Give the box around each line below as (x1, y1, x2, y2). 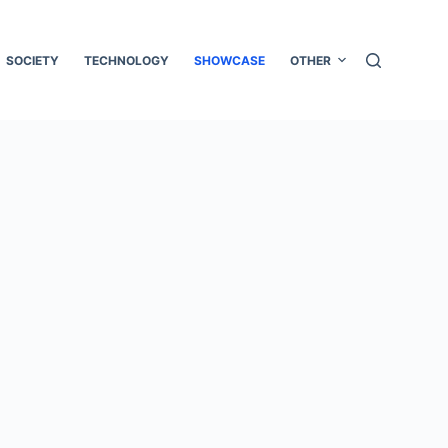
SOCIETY (5, 52, 59, 68)
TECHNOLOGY (83, 52, 169, 68)
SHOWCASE (193, 52, 265, 68)
